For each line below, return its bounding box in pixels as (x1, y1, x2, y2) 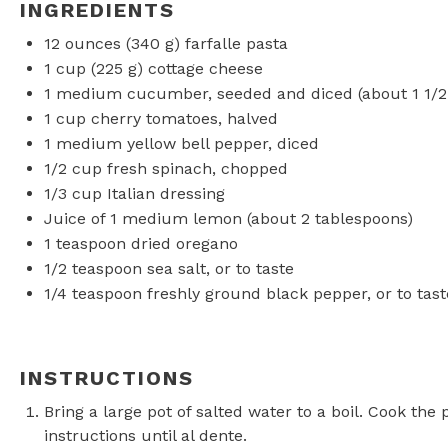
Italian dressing (102, 184, 225, 203)
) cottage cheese (137, 59, 263, 78)
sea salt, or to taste (142, 259, 294, 278)
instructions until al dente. (44, 426, 247, 445)
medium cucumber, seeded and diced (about (51, 84, 412, 103)
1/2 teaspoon (44, 259, 142, 278)
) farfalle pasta (174, 34, 288, 53)
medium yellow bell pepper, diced (51, 134, 319, 153)
